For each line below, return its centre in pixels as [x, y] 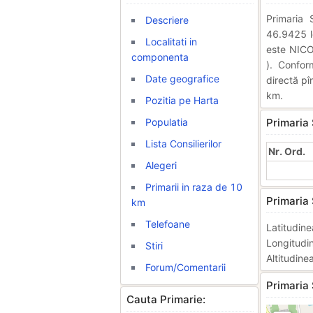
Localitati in [171, 42]
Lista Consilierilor [183, 144]
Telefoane [168, 224]
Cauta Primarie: [166, 299]
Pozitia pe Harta [182, 100]
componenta [160, 57]
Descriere [167, 20]
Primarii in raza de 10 [194, 187]
